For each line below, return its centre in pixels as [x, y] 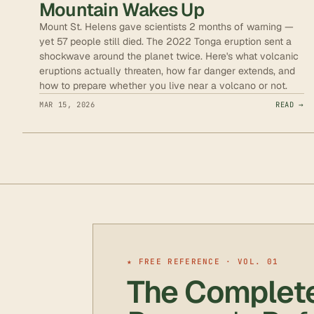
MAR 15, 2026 [67, 104]
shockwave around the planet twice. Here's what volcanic [169, 56]
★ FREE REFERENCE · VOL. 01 [203, 261]
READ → [290, 104]
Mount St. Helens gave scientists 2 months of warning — [166, 26]
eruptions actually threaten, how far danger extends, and [167, 70]
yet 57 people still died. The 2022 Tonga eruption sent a [165, 41]
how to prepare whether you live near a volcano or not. [163, 85]
